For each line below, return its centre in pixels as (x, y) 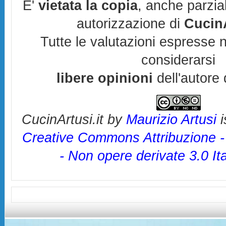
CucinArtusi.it (63, 120)
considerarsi (179, 60)
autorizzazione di (131, 24)
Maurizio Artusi (171, 120)
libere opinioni (105, 78)
